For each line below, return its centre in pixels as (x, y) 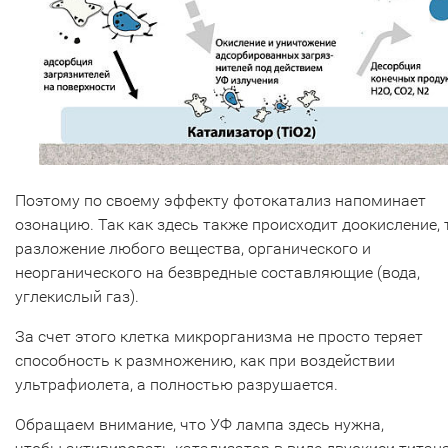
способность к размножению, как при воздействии (205, 361)
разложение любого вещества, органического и (193, 249)
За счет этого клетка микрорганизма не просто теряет (219, 337)
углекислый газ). (79, 297)
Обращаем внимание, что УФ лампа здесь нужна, (199, 425)
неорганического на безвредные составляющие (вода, (217, 273)
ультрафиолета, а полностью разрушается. (176, 385)
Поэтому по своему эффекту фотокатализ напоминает (220, 201)
